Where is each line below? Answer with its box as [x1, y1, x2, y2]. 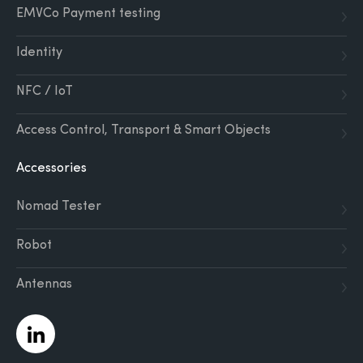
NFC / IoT [16, 85, 73, 98]
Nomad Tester [16, 200, 101, 213]
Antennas [16, 278, 72, 291]
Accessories [16, 162, 87, 175]
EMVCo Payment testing [16, 7, 160, 20]
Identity [16, 46, 62, 59]
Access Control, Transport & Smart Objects [16, 124, 271, 137]
